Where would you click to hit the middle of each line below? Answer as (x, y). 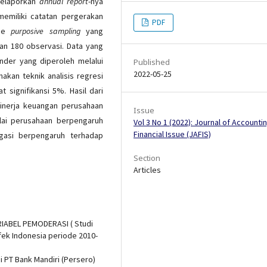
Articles (147, 170)
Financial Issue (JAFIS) (172, 134)
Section (147, 158)
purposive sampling (49, 31)
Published (152, 62)
